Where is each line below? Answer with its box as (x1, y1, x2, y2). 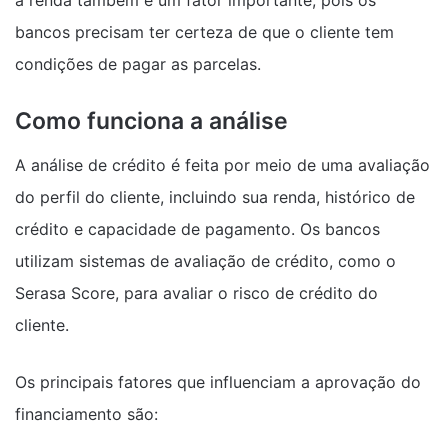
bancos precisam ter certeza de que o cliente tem (15, 22, 394, 42)
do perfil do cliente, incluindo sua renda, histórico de (15, 186, 415, 207)
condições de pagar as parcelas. (15, 54, 261, 74)
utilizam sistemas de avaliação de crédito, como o (15, 250, 396, 271)
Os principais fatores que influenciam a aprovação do (15, 371, 421, 392)
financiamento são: (15, 403, 158, 424)
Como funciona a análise (15, 107, 288, 135)
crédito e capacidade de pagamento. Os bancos (15, 218, 380, 239)
